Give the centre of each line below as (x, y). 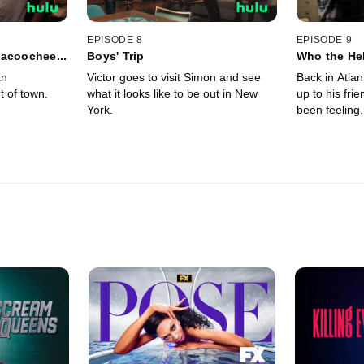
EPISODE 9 (324, 39)
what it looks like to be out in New (173, 93)
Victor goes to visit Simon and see (174, 77)
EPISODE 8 (115, 39)
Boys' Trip (116, 56)
